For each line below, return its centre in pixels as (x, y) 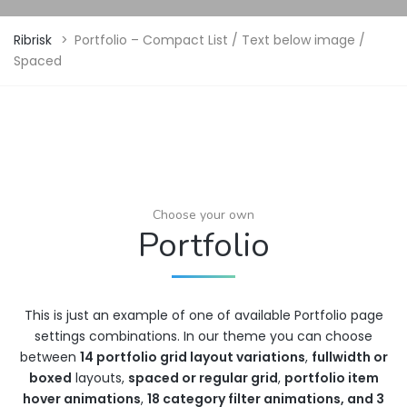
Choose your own (203, 215)
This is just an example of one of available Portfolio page (203, 316)
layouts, (99, 378)
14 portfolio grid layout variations (192, 357)
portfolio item (331, 378)
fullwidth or (349, 357)
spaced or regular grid (203, 378)
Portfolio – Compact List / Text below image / (220, 40)
